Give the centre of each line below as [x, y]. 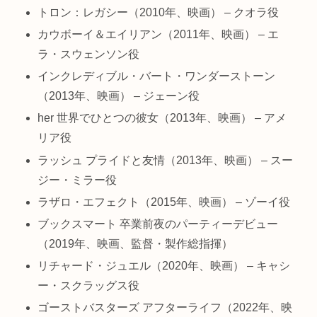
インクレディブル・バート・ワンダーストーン [157, 76]
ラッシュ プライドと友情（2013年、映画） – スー [166, 160]
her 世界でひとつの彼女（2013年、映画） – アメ [162, 118]
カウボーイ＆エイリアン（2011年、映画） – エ [158, 34]
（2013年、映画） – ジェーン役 [119, 96]
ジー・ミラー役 [77, 180]
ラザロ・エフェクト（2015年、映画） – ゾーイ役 [164, 202]
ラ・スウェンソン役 [89, 54]
